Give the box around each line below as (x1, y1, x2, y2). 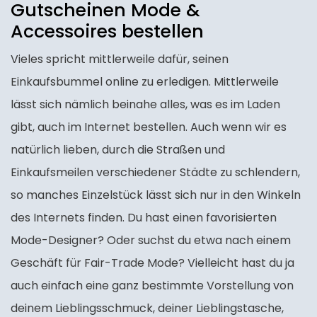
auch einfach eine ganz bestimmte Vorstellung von (11, 277, 294, 294)
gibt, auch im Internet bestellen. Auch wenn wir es (11, 119, 287, 135)
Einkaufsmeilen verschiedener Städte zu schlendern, (11, 164, 300, 180)
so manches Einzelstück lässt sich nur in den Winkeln (11, 187, 301, 203)
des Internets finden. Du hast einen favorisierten (11, 209, 277, 226)
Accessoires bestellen (11, 19, 204, 44)
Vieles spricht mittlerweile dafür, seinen (11, 51, 229, 67)
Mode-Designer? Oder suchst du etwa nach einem (11, 232, 291, 248)
